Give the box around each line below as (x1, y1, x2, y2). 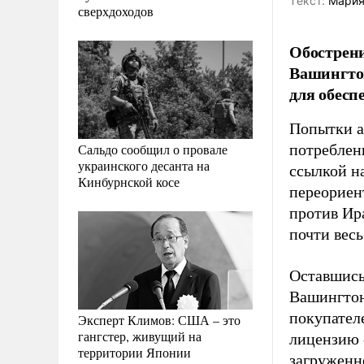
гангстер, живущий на (78, 327, 201, 344)
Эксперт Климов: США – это (78, 310, 240, 328)
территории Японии (78, 343, 191, 361)
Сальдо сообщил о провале (78, 140, 227, 158)
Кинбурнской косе (78, 172, 180, 190)
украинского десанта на (78, 156, 210, 174)
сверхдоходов (78, 2, 154, 19)
